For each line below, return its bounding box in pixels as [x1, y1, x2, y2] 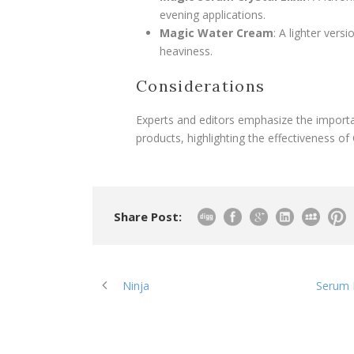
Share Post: [114, 209, 182, 225]
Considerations [136, 76, 265, 96]
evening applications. [160, 7, 265, 23]
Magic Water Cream [160, 25, 273, 41]
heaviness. [160, 43, 213, 59]
